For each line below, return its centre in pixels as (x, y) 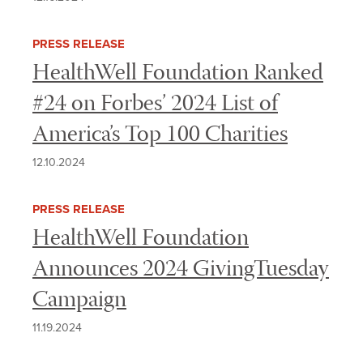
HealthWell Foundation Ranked (178, 74)
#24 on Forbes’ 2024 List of (155, 105)
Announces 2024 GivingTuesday (181, 270)
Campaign (79, 301)
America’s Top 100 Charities (160, 136)
